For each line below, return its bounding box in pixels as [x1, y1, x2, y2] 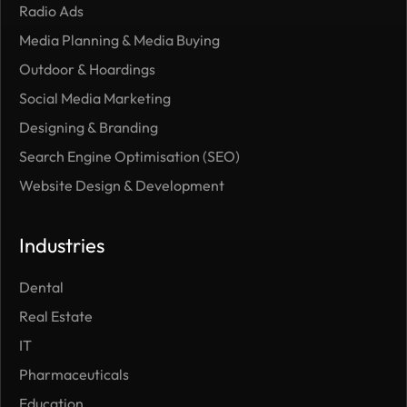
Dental [19, 277, 64, 296]
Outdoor [19, 59, 77, 78]
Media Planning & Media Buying [19, 30, 220, 49]
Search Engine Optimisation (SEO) [19, 146, 240, 165]
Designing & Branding [19, 117, 158, 136]
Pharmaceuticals [19, 364, 129, 383]
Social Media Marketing [19, 88, 171, 107]
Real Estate [19, 306, 93, 325]
